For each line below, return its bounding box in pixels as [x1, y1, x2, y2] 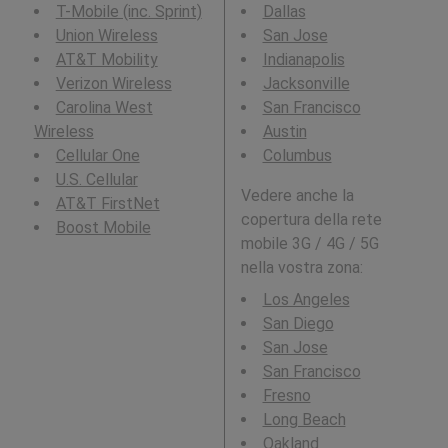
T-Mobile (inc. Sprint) [55, 2, 202, 22]
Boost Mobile [55, 218, 151, 238]
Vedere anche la [240, 186, 354, 206]
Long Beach [262, 410, 346, 430]
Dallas [262, 2, 306, 22]
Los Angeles [262, 290, 350, 310]
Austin [262, 122, 307, 142]
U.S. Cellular [55, 170, 138, 190]
